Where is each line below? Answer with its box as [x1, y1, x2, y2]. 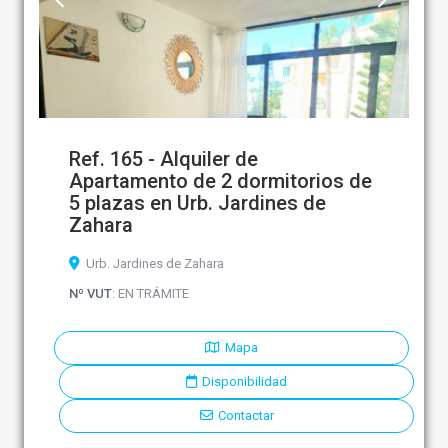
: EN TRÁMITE [112, 286, 189, 302]
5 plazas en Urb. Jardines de [69, 191, 326, 216]
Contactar [217, 408, 274, 424]
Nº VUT [69, 286, 112, 302]
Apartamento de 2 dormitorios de [69, 169, 372, 194]
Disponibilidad [202, 374, 287, 390]
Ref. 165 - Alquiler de [69, 147, 258, 172]
